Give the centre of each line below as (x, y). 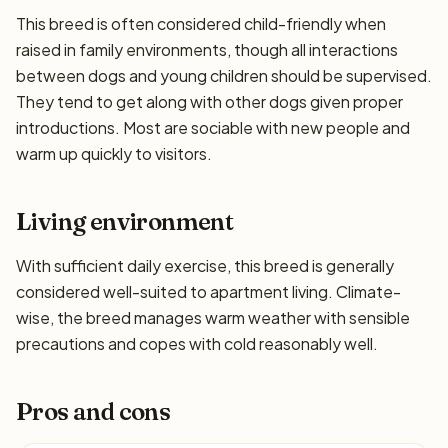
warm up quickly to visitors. (114, 153)
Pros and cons (93, 411)
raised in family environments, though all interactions (207, 49)
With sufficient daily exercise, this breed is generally (205, 265)
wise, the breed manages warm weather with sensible (213, 317)
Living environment (125, 221)
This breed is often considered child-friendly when (201, 23)
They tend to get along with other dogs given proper (209, 101)
